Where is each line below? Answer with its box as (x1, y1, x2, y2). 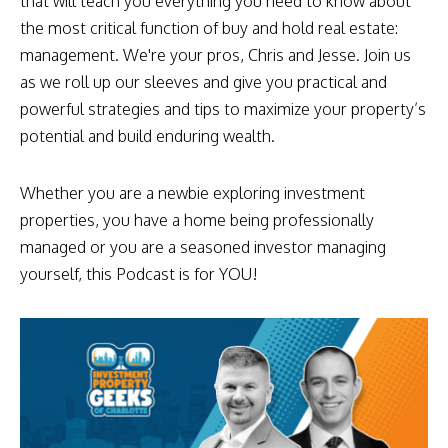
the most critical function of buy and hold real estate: (20, 18, 398, 38)
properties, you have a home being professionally (20, 210, 374, 230)
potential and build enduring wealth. (20, 126, 275, 146)
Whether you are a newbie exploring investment (20, 183, 365, 203)
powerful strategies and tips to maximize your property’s (20, 99, 426, 119)
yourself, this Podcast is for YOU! (20, 264, 258, 284)
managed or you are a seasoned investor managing (20, 237, 386, 257)
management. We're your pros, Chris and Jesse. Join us (20, 45, 411, 65)
